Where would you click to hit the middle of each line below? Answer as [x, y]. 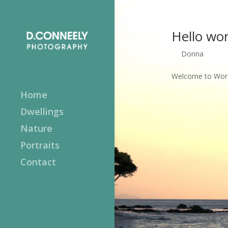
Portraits [40, 145]
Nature [36, 128]
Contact [38, 162]
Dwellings [42, 111]
